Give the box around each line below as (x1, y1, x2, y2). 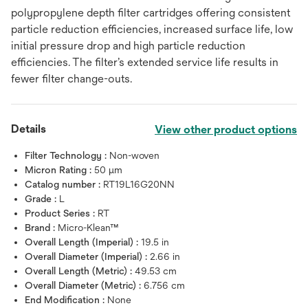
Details (11, 122, 46, 135)
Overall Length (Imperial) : (25, 236, 141, 247)
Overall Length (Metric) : (25, 265, 135, 276)
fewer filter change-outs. (11, 72, 132, 85)
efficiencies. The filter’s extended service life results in (11, 56, 278, 69)
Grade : (25, 193, 59, 204)
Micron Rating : (25, 164, 94, 175)
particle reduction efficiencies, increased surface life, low (11, 23, 293, 36)
